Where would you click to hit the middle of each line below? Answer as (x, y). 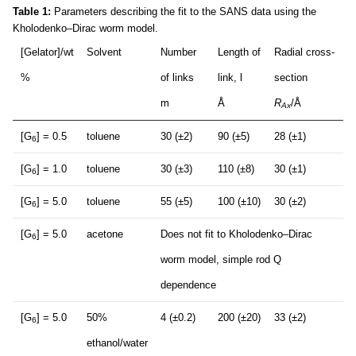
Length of (239, 52)
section (291, 77)
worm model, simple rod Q (221, 259)
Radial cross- (304, 52)
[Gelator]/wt (47, 52)
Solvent (104, 52)
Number (178, 52)
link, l (230, 77)
